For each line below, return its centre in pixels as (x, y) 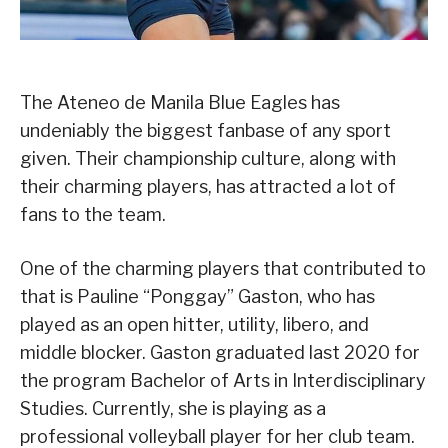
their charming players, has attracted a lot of (208, 186)
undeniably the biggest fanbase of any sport (205, 130)
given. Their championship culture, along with (208, 158)
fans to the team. (93, 214)
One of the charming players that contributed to (223, 268)
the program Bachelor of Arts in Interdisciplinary (223, 380)
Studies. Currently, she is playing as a (173, 408)
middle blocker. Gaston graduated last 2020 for (220, 352)
